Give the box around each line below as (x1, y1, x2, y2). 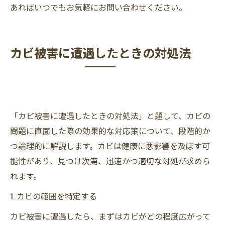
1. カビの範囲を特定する (10, 189, 97, 202)
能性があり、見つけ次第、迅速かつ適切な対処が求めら (10, 154, 210, 167)
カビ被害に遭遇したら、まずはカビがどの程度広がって (10, 209, 210, 222)
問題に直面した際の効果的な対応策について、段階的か (10, 124, 210, 137)
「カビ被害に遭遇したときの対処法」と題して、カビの (10, 109, 210, 122)
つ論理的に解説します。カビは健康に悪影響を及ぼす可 (10, 139, 210, 152)
